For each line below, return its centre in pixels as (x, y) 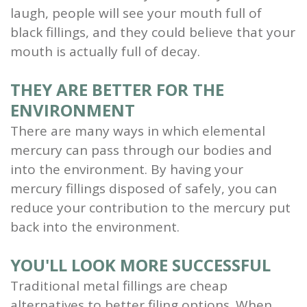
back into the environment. (95, 226)
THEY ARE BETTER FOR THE (117, 89)
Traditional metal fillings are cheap (119, 285)
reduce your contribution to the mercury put (150, 207)
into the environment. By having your (127, 169)
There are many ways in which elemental (138, 131)
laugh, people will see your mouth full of (136, 13)
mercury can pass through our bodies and (141, 150)
